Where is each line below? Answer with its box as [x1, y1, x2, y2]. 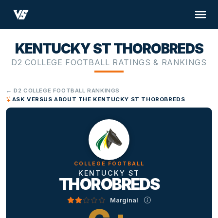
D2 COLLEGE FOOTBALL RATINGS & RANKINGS [11, 57, 207, 68]
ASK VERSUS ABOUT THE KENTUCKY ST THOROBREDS [12, 96, 185, 103]
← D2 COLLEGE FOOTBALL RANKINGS [6, 87, 120, 94]
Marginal [110, 196, 139, 204]
